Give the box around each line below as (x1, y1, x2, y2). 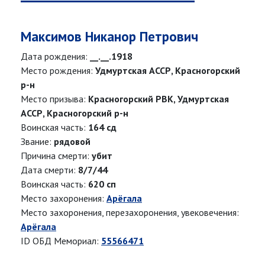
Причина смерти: (21, 150, 92, 162)
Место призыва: (21, 93, 88, 105)
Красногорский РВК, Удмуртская (88, 93, 229, 105)
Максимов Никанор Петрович (21, 28, 198, 46)
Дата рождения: (21, 50, 90, 63)
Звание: (21, 135, 54, 148)
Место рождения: (21, 64, 95, 77)
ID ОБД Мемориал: (21, 235, 101, 247)
